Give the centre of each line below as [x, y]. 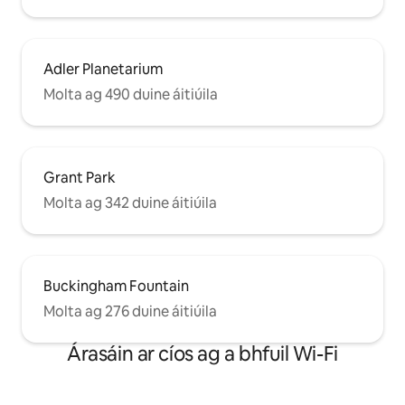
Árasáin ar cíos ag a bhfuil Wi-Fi [202, 354]
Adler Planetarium [103, 70]
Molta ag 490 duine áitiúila [131, 95]
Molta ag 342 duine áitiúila [130, 203]
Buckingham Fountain [116, 287]
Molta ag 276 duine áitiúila [130, 312]
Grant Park [80, 178]
